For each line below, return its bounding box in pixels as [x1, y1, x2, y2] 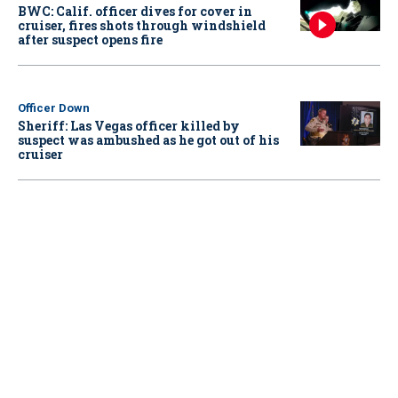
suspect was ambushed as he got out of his [18, 131, 279, 148]
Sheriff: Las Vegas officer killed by [18, 116, 240, 134]
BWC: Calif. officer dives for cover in [18, 2, 252, 20]
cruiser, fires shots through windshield [18, 16, 266, 34]
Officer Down [18, 100, 90, 115]
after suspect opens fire [18, 30, 163, 48]
